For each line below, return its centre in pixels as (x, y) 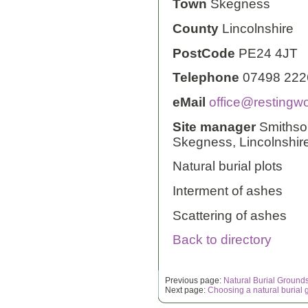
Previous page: (194, 280)
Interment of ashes (228, 190)
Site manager (214, 126)
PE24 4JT (266, 53)
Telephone (206, 78)
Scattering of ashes (230, 215)
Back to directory (222, 240)
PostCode (204, 53)
